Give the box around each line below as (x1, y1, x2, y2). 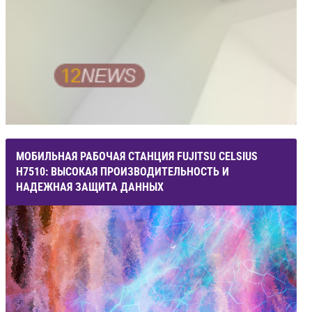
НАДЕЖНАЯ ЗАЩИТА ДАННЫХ (16, 180, 164, 194)
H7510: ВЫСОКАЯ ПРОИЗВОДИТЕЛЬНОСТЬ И (16, 164, 229, 178)
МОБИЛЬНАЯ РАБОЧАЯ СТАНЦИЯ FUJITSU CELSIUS (16, 149, 258, 163)
